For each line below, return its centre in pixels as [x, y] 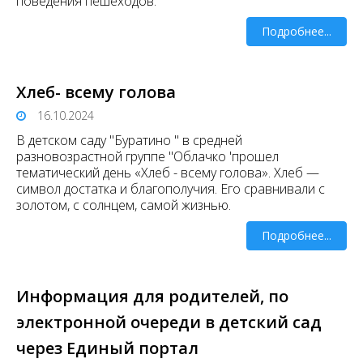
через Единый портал [107, 348]
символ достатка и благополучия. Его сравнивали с [171, 189]
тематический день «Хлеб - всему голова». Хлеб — [168, 173]
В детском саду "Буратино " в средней [129, 141]
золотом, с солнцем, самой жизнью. [124, 205]
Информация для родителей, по [152, 297]
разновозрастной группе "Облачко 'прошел [147, 157]
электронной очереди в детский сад [169, 322]
